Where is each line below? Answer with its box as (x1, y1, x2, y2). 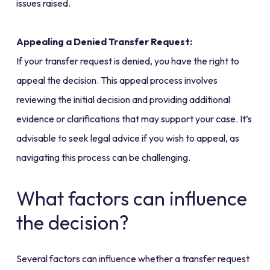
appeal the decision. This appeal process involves (16, 74, 218, 87)
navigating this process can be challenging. (16, 151, 190, 164)
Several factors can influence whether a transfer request (16, 253, 250, 265)
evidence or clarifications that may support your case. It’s (16, 113, 252, 125)
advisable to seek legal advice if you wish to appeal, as (16, 132, 239, 145)
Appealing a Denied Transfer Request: (16, 36, 192, 48)
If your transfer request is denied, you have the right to (16, 55, 239, 67)
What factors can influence (16, 186, 247, 211)
